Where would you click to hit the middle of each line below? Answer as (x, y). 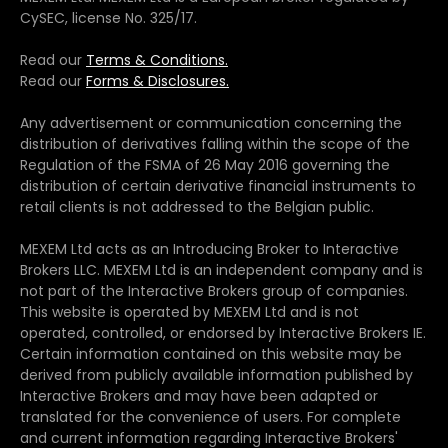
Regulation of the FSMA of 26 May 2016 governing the (205, 164)
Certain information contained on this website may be (211, 353)
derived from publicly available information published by (216, 374)
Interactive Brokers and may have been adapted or (199, 395)
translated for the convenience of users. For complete (210, 416)
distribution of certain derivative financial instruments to (218, 185)
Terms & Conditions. (157, 59)
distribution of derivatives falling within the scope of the (215, 143)
